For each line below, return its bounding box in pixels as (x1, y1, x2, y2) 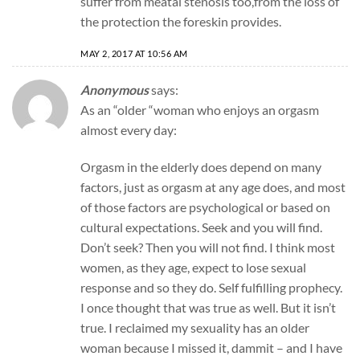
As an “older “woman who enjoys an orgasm (80, 102, 319, 118)
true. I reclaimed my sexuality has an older (80, 320, 309, 336)
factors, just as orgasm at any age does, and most (80, 179, 346, 195)
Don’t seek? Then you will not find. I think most (80, 239, 335, 256)
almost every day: (80, 122, 177, 138)
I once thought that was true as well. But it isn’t (80, 300, 336, 316)
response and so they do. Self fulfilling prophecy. (80, 280, 342, 296)
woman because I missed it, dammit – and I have (80, 340, 342, 356)
